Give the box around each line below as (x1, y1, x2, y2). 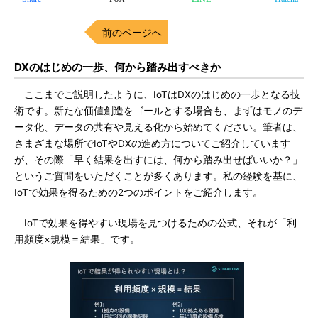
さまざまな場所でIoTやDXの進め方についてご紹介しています (14, 138, 290, 149)
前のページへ (102, 26, 162, 38)
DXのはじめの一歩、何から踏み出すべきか (14, 60, 221, 74)
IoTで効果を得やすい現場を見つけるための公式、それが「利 (14, 217, 297, 229)
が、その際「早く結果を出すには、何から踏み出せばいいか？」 (14, 154, 302, 165)
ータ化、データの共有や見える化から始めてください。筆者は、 (14, 121, 302, 133)
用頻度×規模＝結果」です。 (14, 234, 140, 245)
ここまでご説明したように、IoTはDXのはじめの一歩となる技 (14, 89, 300, 100)
